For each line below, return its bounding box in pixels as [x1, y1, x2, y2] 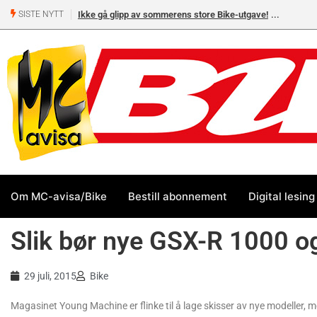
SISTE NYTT [16, 9, 64, 20]
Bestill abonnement [128, 189, 227, 203]
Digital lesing [248, 189, 315, 203]
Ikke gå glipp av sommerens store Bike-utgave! [78, 9, 268, 20]
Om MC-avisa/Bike [11, 189, 107, 203]
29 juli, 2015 [24, 270, 76, 282]
